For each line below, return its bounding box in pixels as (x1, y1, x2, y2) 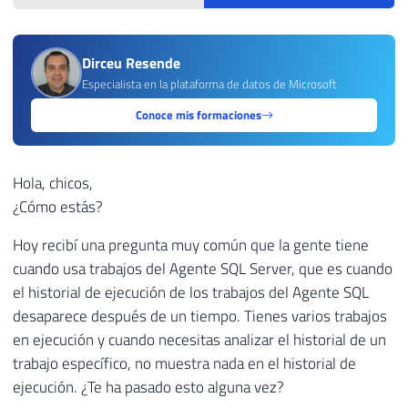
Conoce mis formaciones (135, 106, 261, 125)
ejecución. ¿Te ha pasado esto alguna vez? (13, 375, 284, 400)
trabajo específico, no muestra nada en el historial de (13, 352, 356, 376)
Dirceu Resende (82, 52, 180, 75)
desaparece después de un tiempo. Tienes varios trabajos (13, 304, 387, 329)
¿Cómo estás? (13, 194, 103, 219)
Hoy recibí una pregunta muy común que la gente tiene (13, 233, 369, 258)
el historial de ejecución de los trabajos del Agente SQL (13, 280, 369, 305)
